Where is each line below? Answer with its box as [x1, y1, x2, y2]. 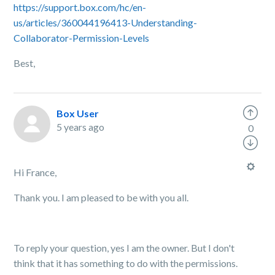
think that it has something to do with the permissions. [14, 257, 238, 269]
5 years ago [56, 121, 105, 133]
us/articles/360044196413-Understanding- [14, 17, 198, 28]
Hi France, [14, 166, 57, 178]
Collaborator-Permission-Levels [14, 32, 152, 44]
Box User [56, 107, 99, 119]
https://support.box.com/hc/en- [14, 1, 147, 13]
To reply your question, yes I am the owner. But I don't [14, 242, 235, 254]
